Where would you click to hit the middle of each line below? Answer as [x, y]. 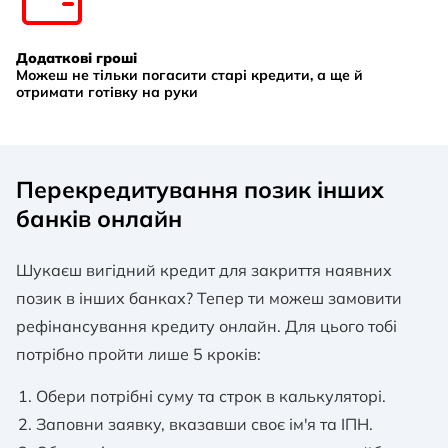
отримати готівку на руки [107, 91]
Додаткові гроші [76, 57]
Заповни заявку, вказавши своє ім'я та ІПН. [204, 423]
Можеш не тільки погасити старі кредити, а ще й [189, 74]
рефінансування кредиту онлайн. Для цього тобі [206, 325]
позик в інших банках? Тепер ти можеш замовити [209, 297]
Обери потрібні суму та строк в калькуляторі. [211, 395]
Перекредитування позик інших [200, 189]
